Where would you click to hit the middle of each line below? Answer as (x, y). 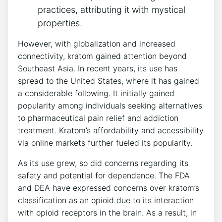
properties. (60, 23)
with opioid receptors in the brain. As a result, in (107, 212)
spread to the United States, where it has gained (109, 81)
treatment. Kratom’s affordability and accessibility (111, 130)
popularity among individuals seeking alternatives (110, 105)
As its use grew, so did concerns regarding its (103, 163)
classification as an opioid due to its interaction (106, 200)
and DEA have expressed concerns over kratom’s (109, 188)
